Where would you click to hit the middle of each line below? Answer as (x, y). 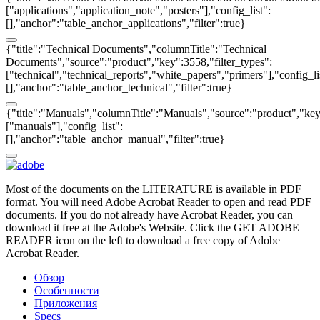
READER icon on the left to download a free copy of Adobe (143, 241)
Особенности (67, 291)
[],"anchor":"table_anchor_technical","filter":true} (119, 88)
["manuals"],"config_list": (64, 126)
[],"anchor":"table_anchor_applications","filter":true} (126, 24)
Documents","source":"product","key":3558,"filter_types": (139, 62)
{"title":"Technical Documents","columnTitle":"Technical (136, 49)
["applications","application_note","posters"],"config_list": (138, 11)
